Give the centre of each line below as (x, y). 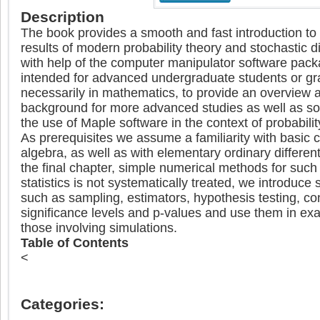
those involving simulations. (99, 228)
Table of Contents (75, 243)
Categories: (62, 304)
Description (62, 17)
